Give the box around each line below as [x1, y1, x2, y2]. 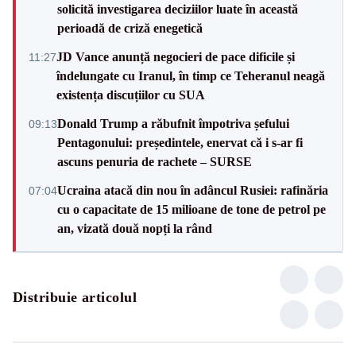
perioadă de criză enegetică [57, 21, 203, 35]
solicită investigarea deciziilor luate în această [57, 2, 298, 16]
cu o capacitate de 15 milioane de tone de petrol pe [57, 202, 326, 216]
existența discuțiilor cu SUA [56, 87, 205, 102]
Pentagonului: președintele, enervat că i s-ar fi [57, 135, 303, 149]
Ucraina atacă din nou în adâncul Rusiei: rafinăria [57, 183, 328, 197]
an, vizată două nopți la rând [57, 221, 212, 235]
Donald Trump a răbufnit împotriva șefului [57, 116, 289, 130]
